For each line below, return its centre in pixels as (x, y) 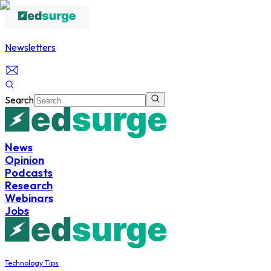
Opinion (24, 160)
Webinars (29, 198)
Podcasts (29, 173)
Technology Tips (32, 263)
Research (29, 185)
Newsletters (30, 47)
